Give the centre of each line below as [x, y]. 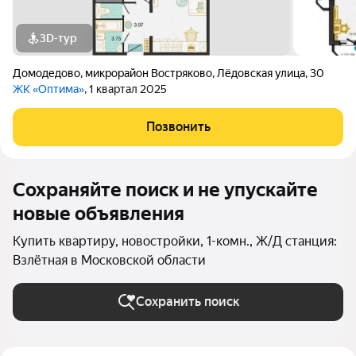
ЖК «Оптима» [48, 89]
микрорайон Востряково [149, 73]
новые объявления [99, 214]
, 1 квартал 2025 [126, 89]
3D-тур [58, 38]
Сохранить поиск [188, 302]
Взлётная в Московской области [109, 260]
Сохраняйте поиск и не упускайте [165, 190]
